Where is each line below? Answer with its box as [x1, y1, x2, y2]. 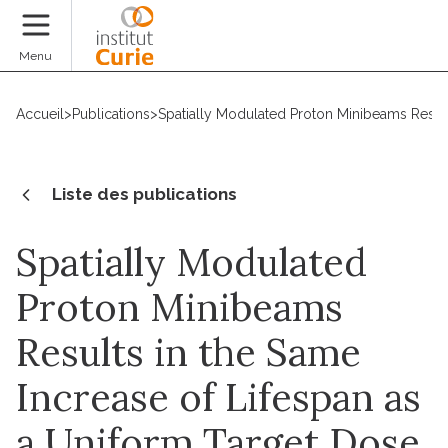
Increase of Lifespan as [16, 372, 421, 421]
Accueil [16, 106, 64, 122]
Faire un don [323, 38, 432, 59]
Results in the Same [16, 327, 361, 376]
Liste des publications [52, 183, 237, 204]
